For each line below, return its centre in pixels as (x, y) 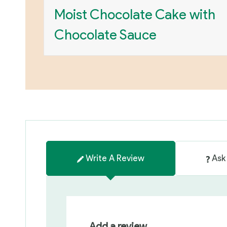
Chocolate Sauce (105, 34)
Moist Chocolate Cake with (135, 14)
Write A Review (115, 158)
